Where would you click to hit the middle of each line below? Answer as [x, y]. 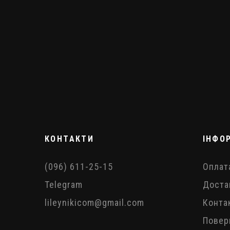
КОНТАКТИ [70, 139]
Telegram [64, 184]
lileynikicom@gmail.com [94, 202]
